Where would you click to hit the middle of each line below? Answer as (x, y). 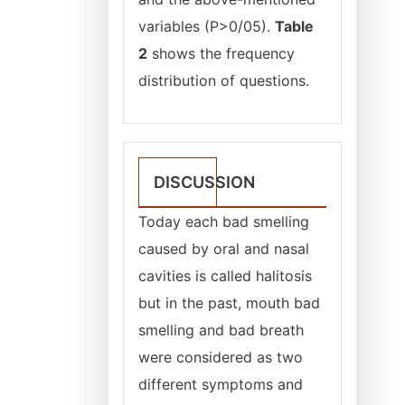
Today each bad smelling (224, 221)
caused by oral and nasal (224, 249)
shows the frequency (221, 53)
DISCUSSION (204, 182)
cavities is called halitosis (225, 276)
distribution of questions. (224, 80)
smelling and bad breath (221, 330)
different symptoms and (221, 384)
